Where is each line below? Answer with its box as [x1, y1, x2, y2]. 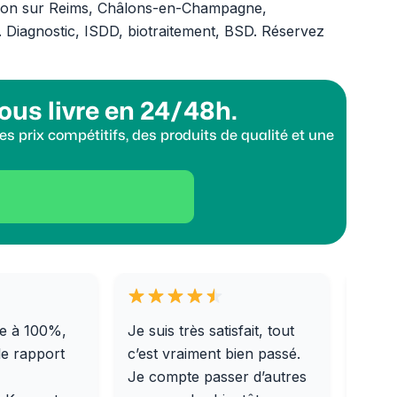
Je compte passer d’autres [128, 368, 307, 385]
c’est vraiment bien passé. [128, 345, 301, 362]
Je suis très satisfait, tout [128, 322, 295, 339]
